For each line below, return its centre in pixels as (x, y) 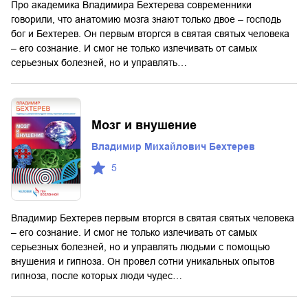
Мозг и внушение (144, 125)
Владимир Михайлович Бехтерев (173, 147)
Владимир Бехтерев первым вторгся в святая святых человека (153, 218)
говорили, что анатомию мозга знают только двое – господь (146, 19)
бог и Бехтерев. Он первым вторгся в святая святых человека (150, 33)
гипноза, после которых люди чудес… (97, 275)
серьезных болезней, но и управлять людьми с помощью (141, 246)
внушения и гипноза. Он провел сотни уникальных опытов (143, 261)
